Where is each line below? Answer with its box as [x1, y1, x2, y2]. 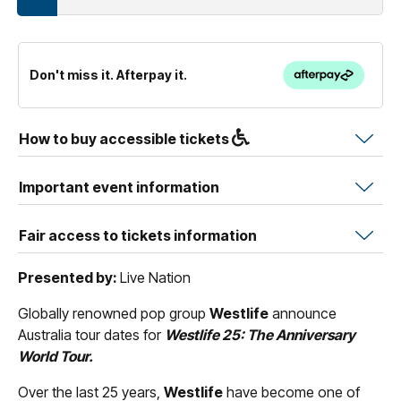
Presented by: [18, 268, 120, 286]
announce [269, 303, 337, 322]
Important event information [19, 177, 219, 196]
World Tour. [18, 346, 93, 365]
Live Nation [120, 268, 191, 286]
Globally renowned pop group [18, 303, 209, 322]
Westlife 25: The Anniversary [165, 325, 355, 344]
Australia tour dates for [18, 325, 165, 344]
